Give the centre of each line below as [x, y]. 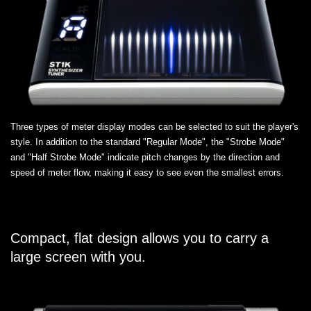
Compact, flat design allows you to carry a [140, 238]
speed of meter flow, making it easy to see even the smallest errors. [147, 172]
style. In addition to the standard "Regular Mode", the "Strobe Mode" [148, 142]
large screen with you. [78, 257]
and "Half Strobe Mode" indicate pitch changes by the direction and [145, 157]
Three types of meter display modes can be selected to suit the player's [154, 126]
